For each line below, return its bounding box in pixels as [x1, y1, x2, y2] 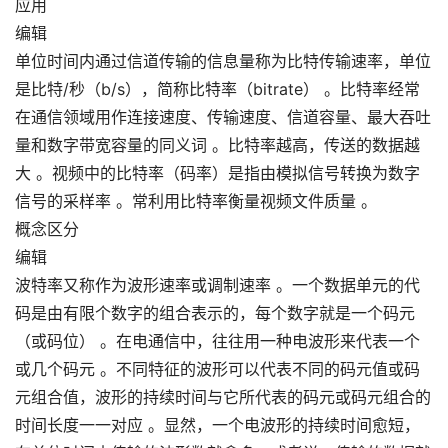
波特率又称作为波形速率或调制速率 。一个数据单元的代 [15, 275, 420, 295]
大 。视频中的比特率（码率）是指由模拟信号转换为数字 [15, 163, 420, 183]
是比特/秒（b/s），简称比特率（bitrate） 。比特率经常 [15, 79, 420, 99]
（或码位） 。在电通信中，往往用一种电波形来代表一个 [15, 331, 420, 351]
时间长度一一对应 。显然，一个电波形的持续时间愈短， [15, 415, 420, 435]
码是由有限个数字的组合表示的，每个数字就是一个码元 [15, 303, 415, 323]
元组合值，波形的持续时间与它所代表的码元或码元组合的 [15, 387, 431, 407]
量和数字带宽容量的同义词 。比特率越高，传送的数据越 [15, 135, 420, 155]
